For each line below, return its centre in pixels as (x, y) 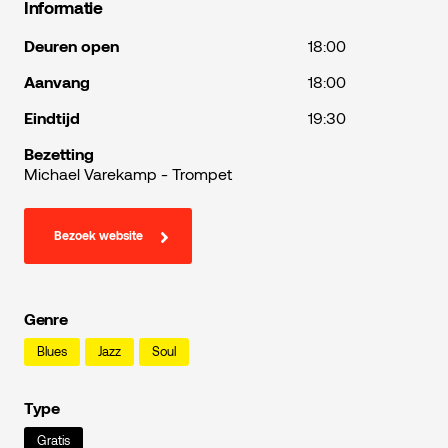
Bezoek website (98, 235)
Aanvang (57, 82)
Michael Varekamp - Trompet (128, 174)
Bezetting (59, 154)
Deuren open (71, 46)
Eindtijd (52, 118)
